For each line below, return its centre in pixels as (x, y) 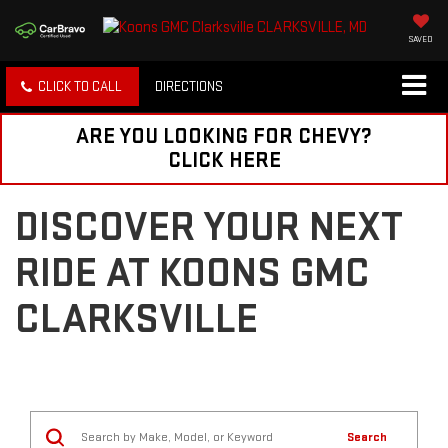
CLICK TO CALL (80, 87)
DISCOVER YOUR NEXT (209, 228)
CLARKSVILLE (136, 320)
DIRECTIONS (189, 87)
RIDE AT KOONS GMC (192, 274)
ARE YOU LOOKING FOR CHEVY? (224, 137)
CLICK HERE (224, 161)
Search (367, 437)
